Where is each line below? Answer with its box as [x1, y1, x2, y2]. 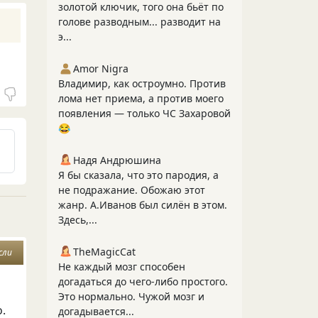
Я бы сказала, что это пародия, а [58, 168, 219, 182]
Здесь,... [58, 213, 97, 226]
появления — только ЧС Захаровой [58, 106, 231, 120]
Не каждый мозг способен [58, 260, 185, 273]
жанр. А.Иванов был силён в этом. [58, 198, 227, 212]
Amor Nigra [73, 62, 128, 75]
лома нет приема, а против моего [58, 92, 224, 105]
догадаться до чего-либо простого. [58, 275, 228, 288]
